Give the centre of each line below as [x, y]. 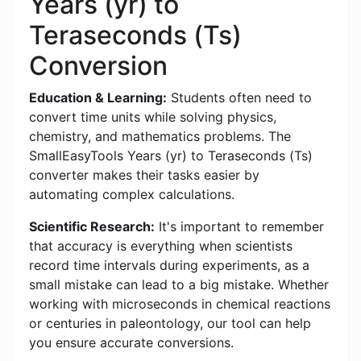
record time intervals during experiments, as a [169, 266]
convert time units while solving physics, [153, 117]
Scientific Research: [92, 227]
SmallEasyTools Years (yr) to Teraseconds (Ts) [171, 156]
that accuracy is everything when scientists [161, 246]
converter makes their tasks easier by [144, 175]
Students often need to [239, 98]
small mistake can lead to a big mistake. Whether [179, 285]
